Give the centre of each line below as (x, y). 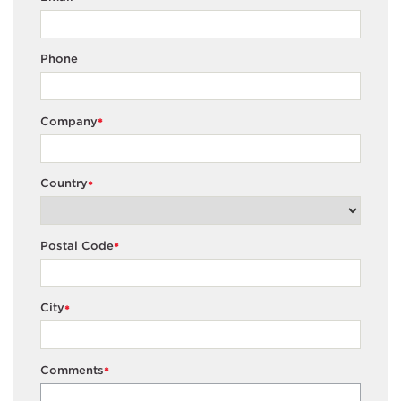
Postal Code (77, 245)
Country (64, 183)
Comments (72, 370)
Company (69, 121)
